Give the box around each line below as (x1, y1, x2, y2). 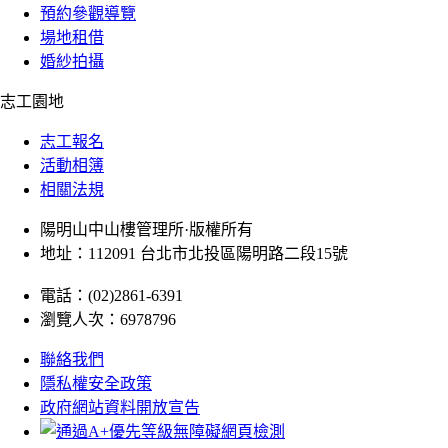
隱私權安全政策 (40, 375, 152, 393)
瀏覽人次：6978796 (40, 311, 176, 329)
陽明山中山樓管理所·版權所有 (40, 221, 253, 239)
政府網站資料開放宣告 (40, 399, 200, 417)
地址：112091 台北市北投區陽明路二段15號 (40, 245, 348, 263)
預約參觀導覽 (40, 5, 136, 23)
